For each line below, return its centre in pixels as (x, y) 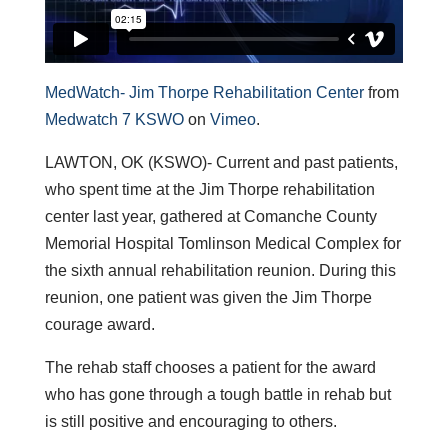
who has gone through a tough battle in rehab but (217, 394)
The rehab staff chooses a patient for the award (210, 367)
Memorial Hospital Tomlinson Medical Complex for (222, 243)
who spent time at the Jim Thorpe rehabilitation (209, 189)
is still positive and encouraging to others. (190, 421)
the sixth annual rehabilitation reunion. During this (220, 270)
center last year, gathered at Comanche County (210, 216)
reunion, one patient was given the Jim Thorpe (208, 297)
